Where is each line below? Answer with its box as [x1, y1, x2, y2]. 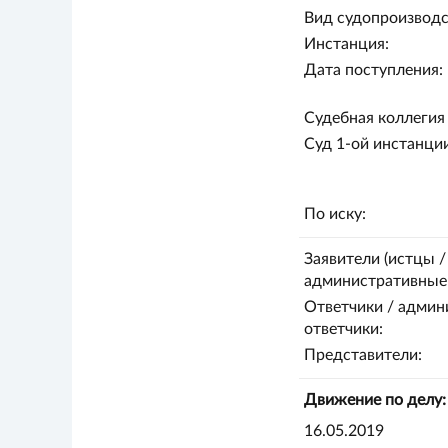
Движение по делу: [303, 392, 446, 408]
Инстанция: [303, 36, 389, 52]
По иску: [303, 206, 366, 222]
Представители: [303, 347, 422, 363]
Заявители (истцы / [303, 251, 446, 267]
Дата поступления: [303, 62, 443, 78]
